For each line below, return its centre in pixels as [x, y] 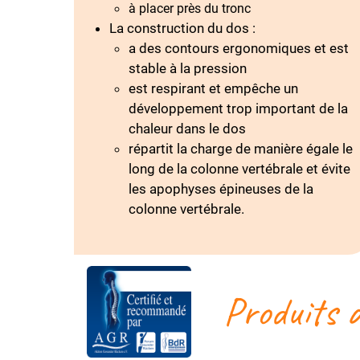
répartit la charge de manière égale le [241, 149]
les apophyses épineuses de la [221, 189]
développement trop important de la [238, 108]
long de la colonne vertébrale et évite [239, 169]
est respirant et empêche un [213, 88]
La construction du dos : [182, 28]
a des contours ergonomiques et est [239, 48]
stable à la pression [188, 68]
